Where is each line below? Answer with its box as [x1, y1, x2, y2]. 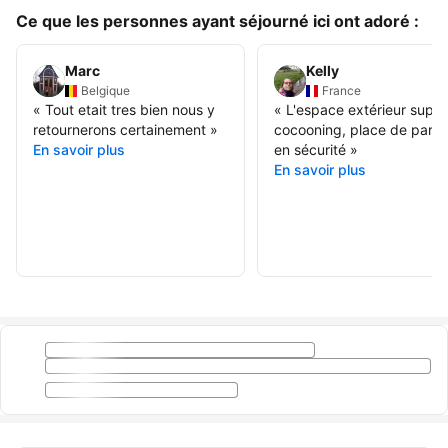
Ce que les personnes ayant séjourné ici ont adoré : [16, 11, 419, 32]
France [321, 82, 361, 98]
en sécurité [273, 140, 346, 158]
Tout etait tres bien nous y [45, 100, 215, 118]
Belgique [81, 82, 130, 98]
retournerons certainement [33, 120, 206, 138]
